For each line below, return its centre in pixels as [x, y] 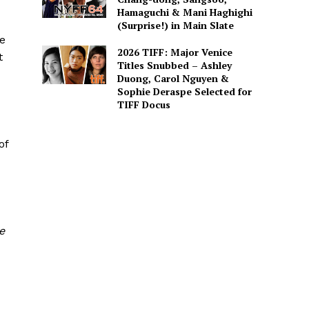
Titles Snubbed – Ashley [174, 65]
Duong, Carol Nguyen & [173, 78]
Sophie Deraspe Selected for [184, 91]
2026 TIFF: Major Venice [175, 52]
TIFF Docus [143, 104]
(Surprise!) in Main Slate [175, 25]
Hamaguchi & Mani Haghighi [185, 12]
